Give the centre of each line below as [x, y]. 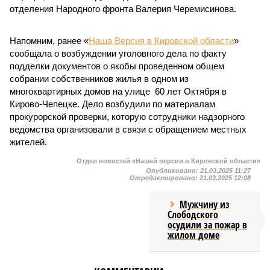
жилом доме [194, 235]
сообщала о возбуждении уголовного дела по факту [118, 53]
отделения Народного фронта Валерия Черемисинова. [123, 9]
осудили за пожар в [208, 225]
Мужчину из [205, 204]
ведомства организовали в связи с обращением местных [128, 129]
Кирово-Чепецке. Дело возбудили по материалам [112, 104]
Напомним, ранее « [49, 41]
